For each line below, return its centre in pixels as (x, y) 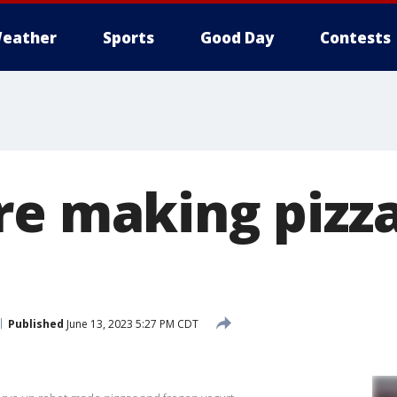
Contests (355, 38)
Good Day (237, 38)
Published (36, 323)
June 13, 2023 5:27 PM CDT (131, 323)
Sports (128, 38)
